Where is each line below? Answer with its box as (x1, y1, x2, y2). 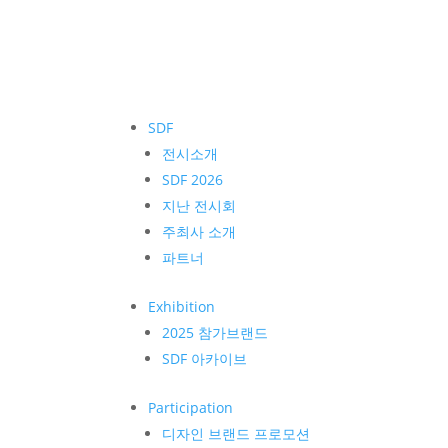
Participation (148, 398, 234, 418)
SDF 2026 (162, 170, 224, 190)
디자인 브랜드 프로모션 (162, 424, 311, 444)
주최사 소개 (162, 222, 237, 242)
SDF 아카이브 (162, 349, 248, 369)
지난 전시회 (162, 196, 237, 216)
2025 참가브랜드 (162, 323, 269, 343)
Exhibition (148, 297, 216, 317)
